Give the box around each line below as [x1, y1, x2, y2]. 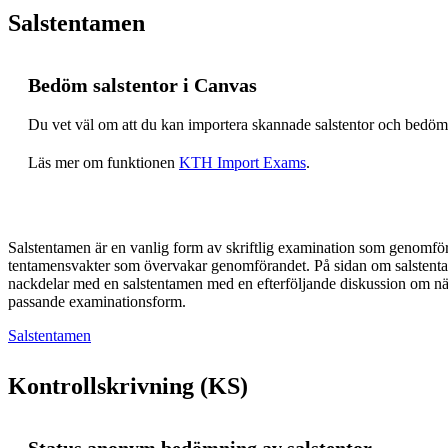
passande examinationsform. [8, 292, 186, 310]
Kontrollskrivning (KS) [8, 372, 248, 399]
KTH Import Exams [179, 153, 306, 171]
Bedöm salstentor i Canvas [28, 73, 257, 96]
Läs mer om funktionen [28, 153, 179, 171]
